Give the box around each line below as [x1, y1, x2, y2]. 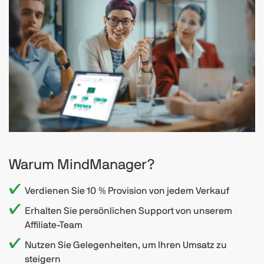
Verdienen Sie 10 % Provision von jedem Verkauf [25, 186, 229, 196]
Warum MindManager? [9, 157, 154, 172]
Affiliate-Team [25, 220, 82, 230]
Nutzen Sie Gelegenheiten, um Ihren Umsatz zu [25, 240, 227, 250]
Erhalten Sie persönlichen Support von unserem [25, 206, 232, 216]
